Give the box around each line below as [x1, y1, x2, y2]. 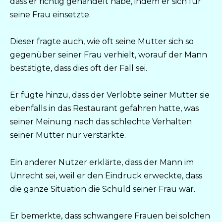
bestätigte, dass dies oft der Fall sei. [10, 63, 147, 73]
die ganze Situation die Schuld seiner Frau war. [10, 184, 195, 194]
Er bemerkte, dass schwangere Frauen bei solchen [10, 211, 210, 221]
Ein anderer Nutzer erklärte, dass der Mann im [10, 157, 194, 167]
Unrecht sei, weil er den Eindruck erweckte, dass [10, 170, 202, 180]
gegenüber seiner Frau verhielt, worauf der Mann [10, 50, 207, 60]
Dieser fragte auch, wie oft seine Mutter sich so [10, 37, 194, 47]
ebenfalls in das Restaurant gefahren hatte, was [10, 104, 199, 113]
